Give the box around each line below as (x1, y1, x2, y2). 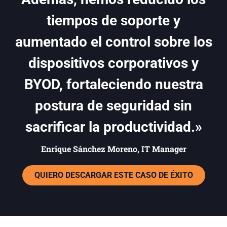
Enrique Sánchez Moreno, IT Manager (41, 143, 186, 155)
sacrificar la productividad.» (25, 119, 202, 136)
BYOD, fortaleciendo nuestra (24, 76, 203, 93)
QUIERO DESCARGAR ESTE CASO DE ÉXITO (34, 170, 193, 180)
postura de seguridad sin (35, 97, 192, 115)
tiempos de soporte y (47, 12, 180, 29)
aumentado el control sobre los (15, 33, 212, 51)
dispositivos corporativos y (28, 55, 199, 72)
